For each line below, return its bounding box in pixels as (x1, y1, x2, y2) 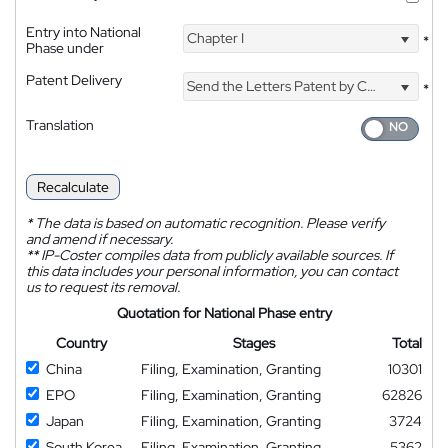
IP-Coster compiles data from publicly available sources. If (38, 246, 393, 264)
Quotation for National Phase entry (116, 304, 332, 322)
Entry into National (26, 22, 141, 41)
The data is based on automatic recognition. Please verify (32, 214, 385, 232)
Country (56, 334, 107, 352)
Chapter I (184, 29, 245, 48)
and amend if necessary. (26, 230, 173, 248)
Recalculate (37, 178, 109, 196)
